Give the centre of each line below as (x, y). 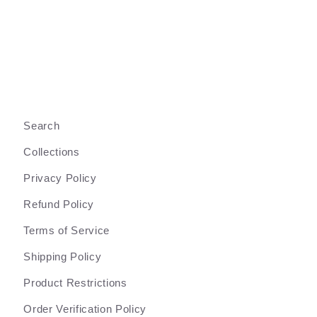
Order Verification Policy (85, 309)
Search (42, 125)
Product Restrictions (75, 282)
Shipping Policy (63, 256)
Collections (52, 151)
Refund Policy (59, 204)
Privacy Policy (60, 178)
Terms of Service (67, 230)
